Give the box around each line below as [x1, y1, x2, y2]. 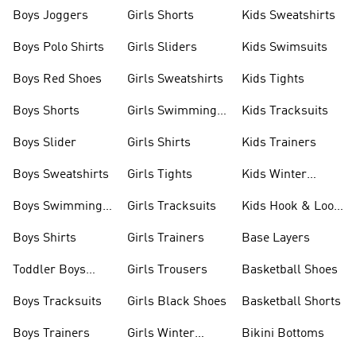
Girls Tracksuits [127, 200, 216, 213]
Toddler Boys [13, 264, 86, 277]
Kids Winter [242, 168, 307, 181]
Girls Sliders [127, 41, 197, 54]
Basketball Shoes [242, 264, 338, 277]
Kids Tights [242, 73, 304, 86]
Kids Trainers [242, 137, 316, 149]
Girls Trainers [127, 232, 204, 245]
